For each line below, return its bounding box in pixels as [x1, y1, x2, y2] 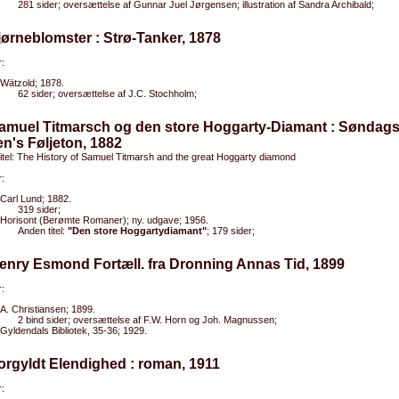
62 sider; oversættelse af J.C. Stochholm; [18, 88, 197, 99]
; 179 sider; [207, 225, 255, 236]
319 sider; [18, 204, 61, 215]
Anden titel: [18, 225, 68, 236]
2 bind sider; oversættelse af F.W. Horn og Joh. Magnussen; [18, 314, 277, 325]
